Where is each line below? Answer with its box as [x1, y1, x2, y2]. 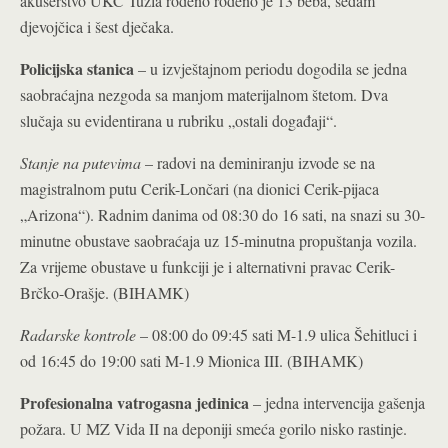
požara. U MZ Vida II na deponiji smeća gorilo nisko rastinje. [20, 418, 407, 439]
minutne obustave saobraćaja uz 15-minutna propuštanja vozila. [20, 230, 417, 251]
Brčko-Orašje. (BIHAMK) [20, 282, 189, 303]
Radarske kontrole [20, 324, 140, 345]
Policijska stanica [20, 57, 134, 80]
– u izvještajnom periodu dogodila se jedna [134, 58, 407, 79]
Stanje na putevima [20, 152, 145, 173]
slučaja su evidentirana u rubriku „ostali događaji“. [20, 110, 337, 131]
